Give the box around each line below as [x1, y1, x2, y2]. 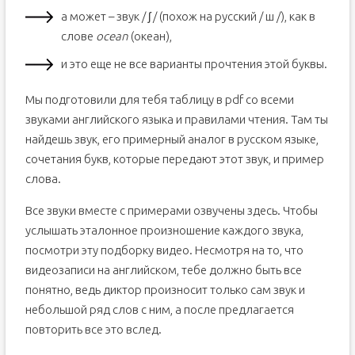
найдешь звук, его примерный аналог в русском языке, [25, 132, 319, 146]
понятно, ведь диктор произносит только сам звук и [25, 283, 305, 296]
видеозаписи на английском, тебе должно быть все [25, 263, 302, 277]
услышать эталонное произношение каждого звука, [25, 223, 303, 237]
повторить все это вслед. [25, 323, 162, 336]
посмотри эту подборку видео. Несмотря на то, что [25, 243, 303, 257]
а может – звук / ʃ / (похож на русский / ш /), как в [60, 10, 315, 23]
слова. [25, 172, 61, 185]
